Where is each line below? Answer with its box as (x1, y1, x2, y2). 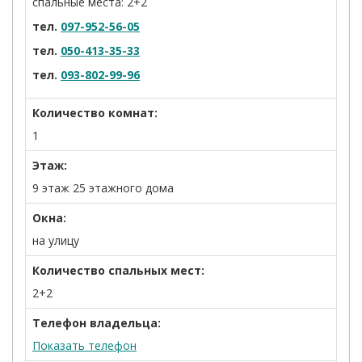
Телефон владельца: (32, 315, 161, 330)
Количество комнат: (32, 105, 158, 120)
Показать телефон (32, 338, 137, 353)
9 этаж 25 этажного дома (32, 180, 174, 196)
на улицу (32, 233, 79, 248)
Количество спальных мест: (32, 263, 204, 278)
